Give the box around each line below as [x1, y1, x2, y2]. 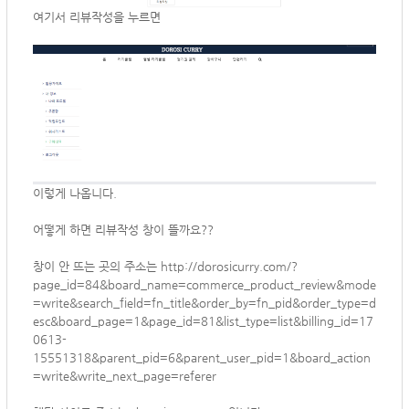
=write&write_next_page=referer [33, 369, 216, 383]
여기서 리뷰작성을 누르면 [33, 10, 161, 25]
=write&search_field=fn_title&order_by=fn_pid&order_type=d [33, 296, 376, 310]
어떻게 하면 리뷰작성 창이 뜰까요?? [33, 223, 214, 237]
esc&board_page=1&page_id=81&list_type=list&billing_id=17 [33, 314, 373, 329]
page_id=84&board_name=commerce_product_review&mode [33, 278, 376, 292]
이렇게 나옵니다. [33, 186, 117, 201]
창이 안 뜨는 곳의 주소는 [33, 259, 161, 274]
